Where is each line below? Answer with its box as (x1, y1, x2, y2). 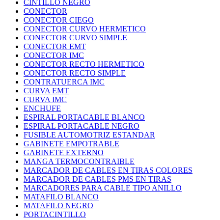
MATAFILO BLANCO (24, 192, 99, 201)
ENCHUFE (24, 104, 61, 113)
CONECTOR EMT (24, 42, 86, 51)
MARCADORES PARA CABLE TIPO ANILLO (24, 184, 182, 192)
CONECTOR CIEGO (24, 16, 94, 25)
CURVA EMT (24, 86, 69, 95)
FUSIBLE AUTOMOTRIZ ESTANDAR (24, 131, 155, 139)
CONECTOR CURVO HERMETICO (24, 25, 146, 33)
